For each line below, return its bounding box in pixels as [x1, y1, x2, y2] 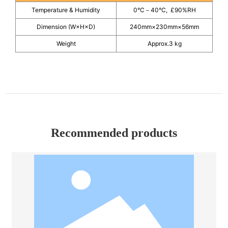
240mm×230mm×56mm [130, 22, 199, 31]
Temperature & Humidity [32, 6, 100, 14]
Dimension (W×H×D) [37, 22, 95, 31]
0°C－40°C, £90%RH [133, 6, 196, 14]
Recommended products [51, 126, 177, 140]
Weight [56, 39, 76, 47]
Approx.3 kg [147, 39, 182, 47]
